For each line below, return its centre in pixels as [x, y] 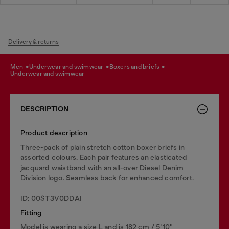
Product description [54, 133]
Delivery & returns [33, 42]
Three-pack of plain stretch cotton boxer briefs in [103, 147]
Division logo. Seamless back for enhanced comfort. [107, 178]
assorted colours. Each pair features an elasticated [104, 157]
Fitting [31, 212]
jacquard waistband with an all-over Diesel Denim [102, 167]
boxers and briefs [137, 67]
